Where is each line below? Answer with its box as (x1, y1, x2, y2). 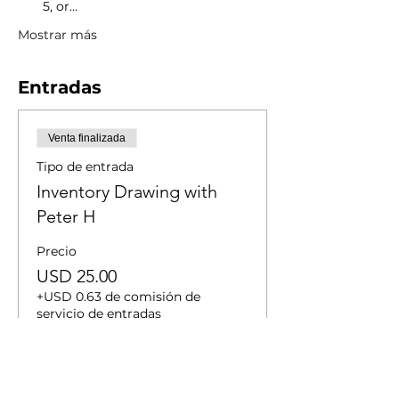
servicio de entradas (37, 305, 161, 322)
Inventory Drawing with (37, 181, 217, 202)
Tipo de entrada (37, 159, 134, 175)
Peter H (37, 206, 95, 227)
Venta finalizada (48, 132, 126, 144)
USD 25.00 (37, 265, 117, 287)
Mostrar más (18, 27, 97, 43)
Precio (37, 243, 77, 259)
